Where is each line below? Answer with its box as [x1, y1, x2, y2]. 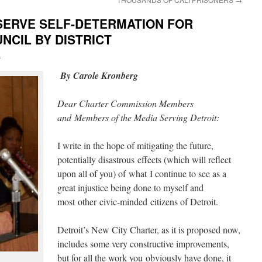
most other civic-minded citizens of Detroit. [57, 195, 223, 208]
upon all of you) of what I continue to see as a [57, 167, 226, 180]
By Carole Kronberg [60, 69, 138, 82]
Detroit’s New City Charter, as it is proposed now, [57, 223, 240, 236]
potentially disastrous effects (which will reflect [57, 153, 231, 166]
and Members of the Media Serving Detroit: [57, 111, 222, 123]
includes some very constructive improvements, [57, 237, 229, 250]
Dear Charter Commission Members [57, 97, 194, 109]
